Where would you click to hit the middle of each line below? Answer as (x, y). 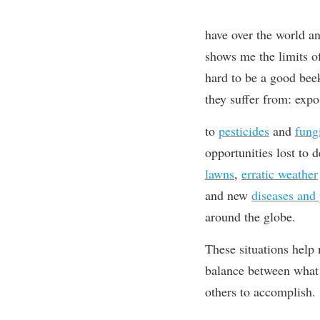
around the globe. (250, 216)
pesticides (244, 131)
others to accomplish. (260, 291)
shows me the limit (254, 56)
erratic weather (279, 174)
